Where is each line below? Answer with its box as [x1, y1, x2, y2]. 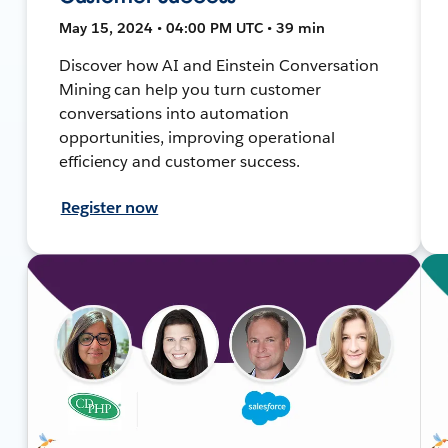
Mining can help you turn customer [58, 78, 321, 100]
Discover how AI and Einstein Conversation [58, 54, 379, 76]
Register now [60, 196, 159, 218]
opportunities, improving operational [58, 126, 335, 148]
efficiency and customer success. [58, 150, 301, 172]
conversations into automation [58, 102, 290, 124]
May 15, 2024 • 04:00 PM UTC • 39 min [58, 18, 325, 37]
